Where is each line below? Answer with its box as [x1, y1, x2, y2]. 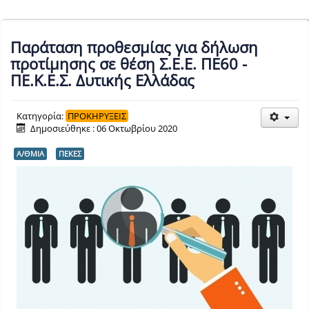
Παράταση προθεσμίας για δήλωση [10, 36, 258, 57]
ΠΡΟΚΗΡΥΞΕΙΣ [68, 109, 126, 122]
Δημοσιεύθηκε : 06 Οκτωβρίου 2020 [30, 121, 178, 134]
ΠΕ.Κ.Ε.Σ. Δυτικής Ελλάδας [10, 69, 195, 90]
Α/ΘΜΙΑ [17, 148, 44, 159]
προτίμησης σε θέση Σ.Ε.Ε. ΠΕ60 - [10, 52, 247, 74]
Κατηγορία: [17, 109, 66, 122]
